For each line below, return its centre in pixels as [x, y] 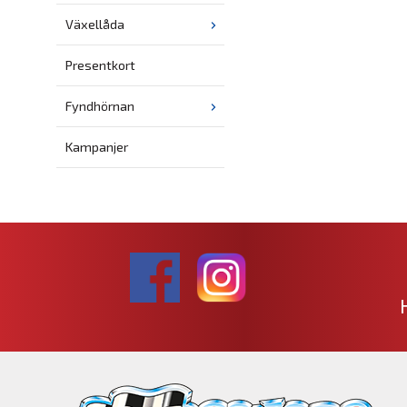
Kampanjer [97, 147]
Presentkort [100, 65]
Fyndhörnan [100, 106]
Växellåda [95, 25]
